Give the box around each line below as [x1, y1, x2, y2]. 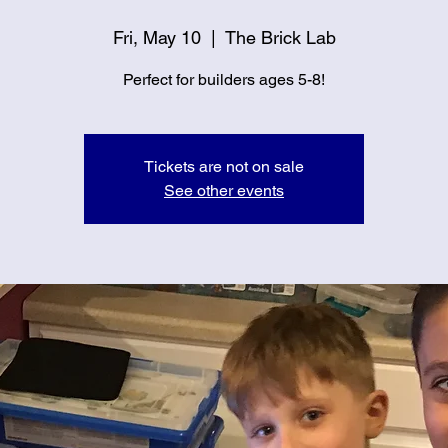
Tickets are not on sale [144, 157, 304, 176]
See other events [164, 181, 284, 200]
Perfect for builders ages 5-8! [123, 70, 325, 89]
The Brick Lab [224, 27, 336, 48]
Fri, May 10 [112, 27, 201, 48]
